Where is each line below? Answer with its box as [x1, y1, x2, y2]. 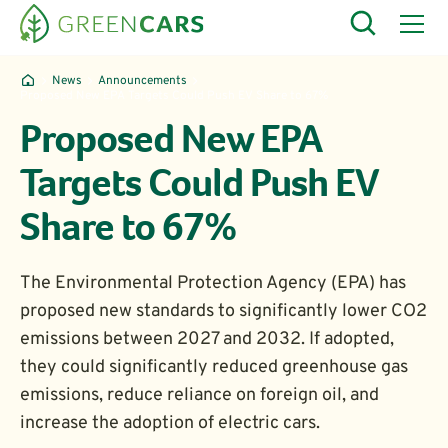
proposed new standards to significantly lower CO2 [20, 300, 427, 323]
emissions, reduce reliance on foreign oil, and [20, 384, 379, 407]
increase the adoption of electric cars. [20, 412, 320, 435]
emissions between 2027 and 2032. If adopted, [20, 328, 394, 351]
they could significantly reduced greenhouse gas [20, 356, 408, 379]
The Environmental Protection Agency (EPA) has [20, 272, 406, 295]
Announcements [98, 73, 187, 89]
